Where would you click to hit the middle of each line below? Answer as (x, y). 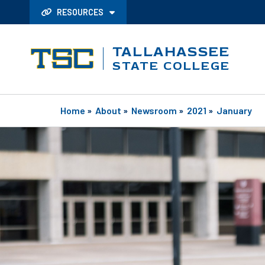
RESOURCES (80, 12)
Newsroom (154, 110)
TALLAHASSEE (171, 51)
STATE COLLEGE (172, 66)
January (234, 110)
